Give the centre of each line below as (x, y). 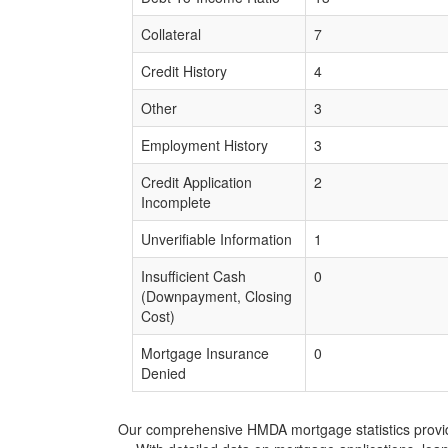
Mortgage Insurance (205, 353)
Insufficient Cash (193, 276)
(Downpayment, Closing (216, 296)
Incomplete (176, 202)
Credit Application (196, 182)
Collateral (171, 34)
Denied (163, 373)
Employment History (204, 145)
